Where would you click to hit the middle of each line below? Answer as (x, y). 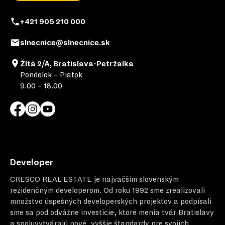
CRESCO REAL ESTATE (51, 179)
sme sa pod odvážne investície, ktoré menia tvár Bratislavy (112, 212)
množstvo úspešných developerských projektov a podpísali (111, 201)
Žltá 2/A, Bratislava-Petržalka (77, 64)
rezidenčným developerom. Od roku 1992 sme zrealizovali (107, 190)
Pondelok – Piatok (51, 75)
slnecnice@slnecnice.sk (65, 42)
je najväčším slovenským (136, 179)
